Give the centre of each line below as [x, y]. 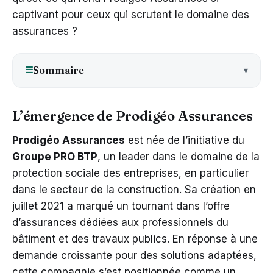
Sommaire [58, 70]
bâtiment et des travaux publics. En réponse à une [135, 239]
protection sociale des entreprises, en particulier [130, 173]
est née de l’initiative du [185, 140]
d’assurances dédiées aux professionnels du [120, 222]
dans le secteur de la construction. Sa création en [134, 189]
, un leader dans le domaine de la [179, 156]
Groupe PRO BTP [55, 156]
